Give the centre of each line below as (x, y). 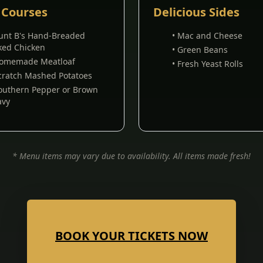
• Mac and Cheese (207, 36)
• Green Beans (200, 50)
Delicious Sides (196, 12)
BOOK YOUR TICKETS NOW (131, 236)
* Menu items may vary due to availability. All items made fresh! (131, 156)
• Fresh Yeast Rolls (208, 64)
